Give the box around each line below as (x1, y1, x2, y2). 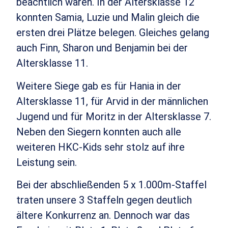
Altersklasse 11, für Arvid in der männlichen (16, 95, 209, 107)
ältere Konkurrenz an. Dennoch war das (16, 209, 190, 221)
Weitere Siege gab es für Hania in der (16, 79, 182, 92)
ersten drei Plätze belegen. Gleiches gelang (16, 26, 210, 39)
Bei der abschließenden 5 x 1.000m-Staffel (16, 179, 207, 191)
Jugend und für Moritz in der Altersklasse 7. (16, 110, 212, 123)
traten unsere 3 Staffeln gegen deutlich (16, 194, 192, 206)
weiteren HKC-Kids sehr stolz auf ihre (16, 140, 185, 153)
